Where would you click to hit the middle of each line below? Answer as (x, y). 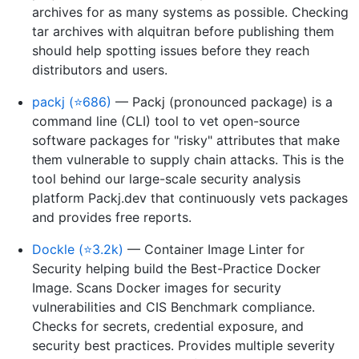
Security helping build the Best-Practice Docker (176, 268)
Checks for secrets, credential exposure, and (168, 326)
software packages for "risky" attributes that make (186, 140)
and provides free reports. (112, 217)
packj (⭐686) (72, 101)
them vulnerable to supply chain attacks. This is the (188, 159)
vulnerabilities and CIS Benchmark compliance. (173, 307)
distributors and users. (100, 69)
